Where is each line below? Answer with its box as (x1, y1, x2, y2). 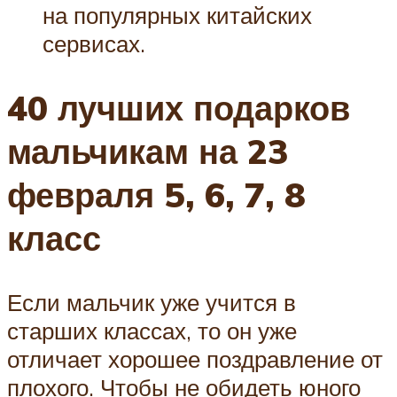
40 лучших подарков (7, 85, 350, 129)
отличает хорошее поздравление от (7, 344, 383, 373)
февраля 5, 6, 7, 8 (7, 172, 306, 216)
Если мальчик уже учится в (7, 287, 296, 316)
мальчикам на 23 (7, 128, 289, 173)
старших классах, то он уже (7, 315, 297, 345)
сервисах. (43, 29, 145, 58)
